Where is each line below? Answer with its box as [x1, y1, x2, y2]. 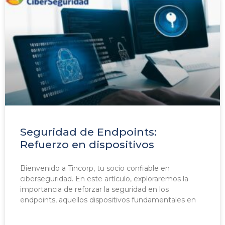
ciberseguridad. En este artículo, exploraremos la [20, 174, 188, 184]
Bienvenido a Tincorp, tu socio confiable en [20, 164, 170, 173]
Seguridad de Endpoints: [20, 126, 157, 139]
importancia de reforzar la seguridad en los [20, 185, 169, 194]
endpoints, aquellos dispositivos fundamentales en [20, 195, 196, 205]
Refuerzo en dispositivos [20, 138, 154, 151]
